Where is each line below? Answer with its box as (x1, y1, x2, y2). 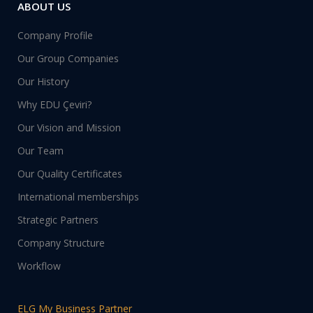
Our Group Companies (17, 52, 119, 65)
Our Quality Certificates (17, 167, 122, 180)
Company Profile (17, 29, 93, 42)
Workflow (17, 259, 61, 272)
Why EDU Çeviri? (17, 98, 92, 111)
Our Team (17, 144, 64, 157)
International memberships (17, 190, 139, 203)
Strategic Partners (17, 213, 99, 226)
